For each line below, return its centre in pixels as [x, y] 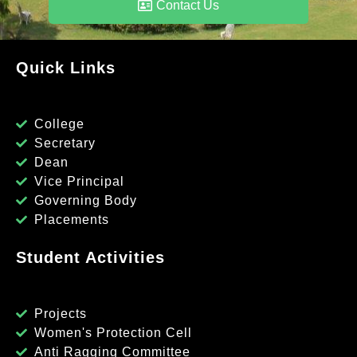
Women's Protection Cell [113, 332]
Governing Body [85, 200]
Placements [71, 219]
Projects [60, 313]
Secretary [65, 143]
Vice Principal [79, 181]
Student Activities [90, 257]
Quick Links [66, 67]
